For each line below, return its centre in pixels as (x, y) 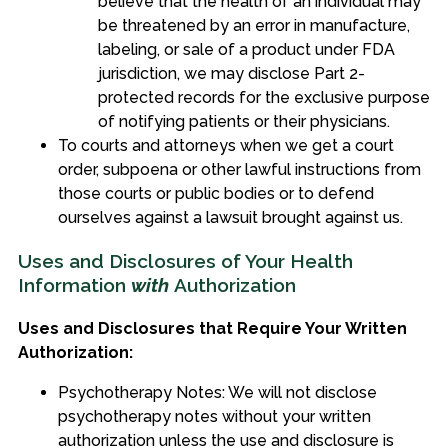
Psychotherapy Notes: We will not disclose (217, 392)
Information (74, 285)
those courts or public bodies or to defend (215, 194)
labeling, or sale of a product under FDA (246, 50)
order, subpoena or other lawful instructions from (239, 170)
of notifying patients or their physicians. (243, 122)
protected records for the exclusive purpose (263, 98)
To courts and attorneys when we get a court (225, 146)
